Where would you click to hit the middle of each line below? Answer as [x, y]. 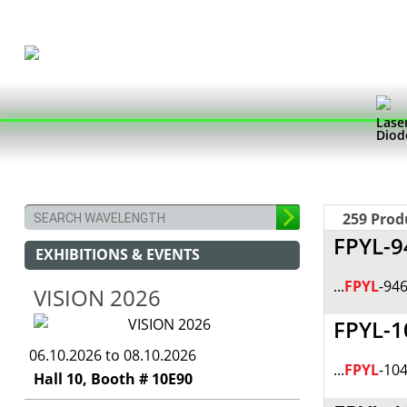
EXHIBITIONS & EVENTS [117, 254]
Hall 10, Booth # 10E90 [113, 379]
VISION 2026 [97, 298]
